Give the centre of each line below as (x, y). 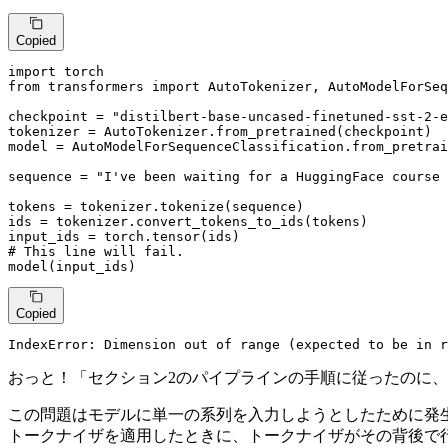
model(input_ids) (72, 266)
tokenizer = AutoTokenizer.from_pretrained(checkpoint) (220, 131)
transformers (96, 86)
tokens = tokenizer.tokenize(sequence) (156, 206)
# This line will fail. (96, 251)
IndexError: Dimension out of (124, 344)
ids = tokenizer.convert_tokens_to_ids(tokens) (188, 221)
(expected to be (348, 344)
